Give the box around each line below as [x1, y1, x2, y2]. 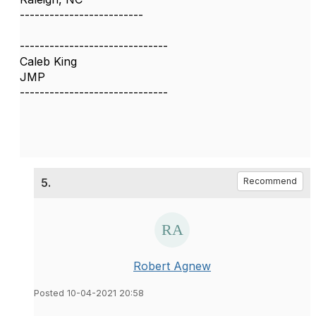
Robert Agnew [133, 258, 211, 273]
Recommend [243, 175, 297, 186]
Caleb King [20, 54, 77, 68]
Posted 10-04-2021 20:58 [34, 287, 144, 298]
